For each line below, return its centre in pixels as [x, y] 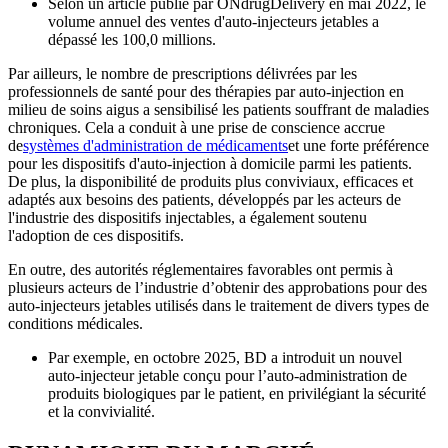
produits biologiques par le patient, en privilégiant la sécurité [237, 393]
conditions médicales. [75, 323]
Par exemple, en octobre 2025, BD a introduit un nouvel [225, 357]
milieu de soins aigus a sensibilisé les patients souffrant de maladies [218, 109]
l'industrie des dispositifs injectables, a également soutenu [187, 217]
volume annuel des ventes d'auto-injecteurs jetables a [213, 21]
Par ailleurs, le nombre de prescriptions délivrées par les [182, 73]
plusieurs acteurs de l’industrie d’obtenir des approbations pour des [217, 287]
